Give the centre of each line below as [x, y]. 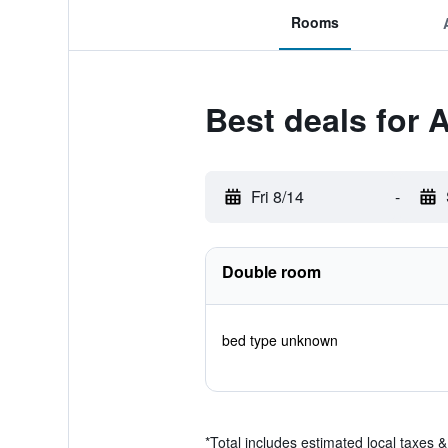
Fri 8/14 [277, 196]
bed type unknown [279, 340]
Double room [271, 271]
